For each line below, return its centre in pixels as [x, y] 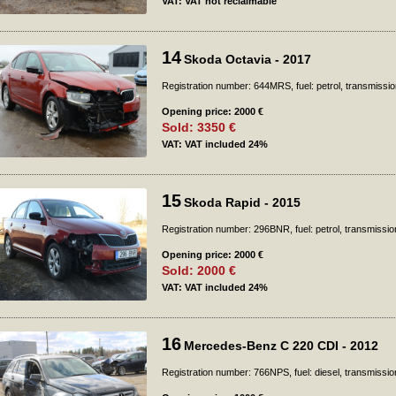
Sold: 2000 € [199, 270]
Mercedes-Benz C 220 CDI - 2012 [281, 346]
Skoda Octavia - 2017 [247, 59]
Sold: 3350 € [199, 127]
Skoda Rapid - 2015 [242, 202]
